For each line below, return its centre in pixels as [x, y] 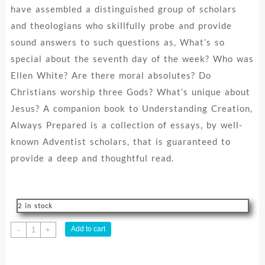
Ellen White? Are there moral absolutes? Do [111, 75]
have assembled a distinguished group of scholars [123, 9]
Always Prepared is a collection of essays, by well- [126, 125]
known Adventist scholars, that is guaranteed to [120, 142]
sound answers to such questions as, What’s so [117, 42]
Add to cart [88, 229]
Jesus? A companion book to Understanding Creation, [131, 109]
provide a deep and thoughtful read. [92, 158]
